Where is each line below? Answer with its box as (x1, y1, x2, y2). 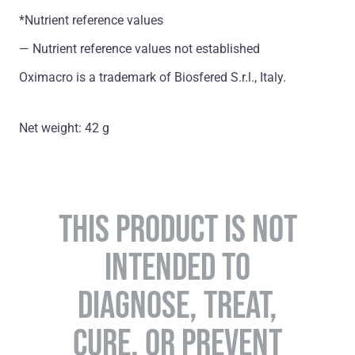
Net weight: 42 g (19, 120, 109, 136)
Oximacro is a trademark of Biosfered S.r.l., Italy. (19, 70, 286, 86)
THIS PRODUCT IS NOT (58, 207, 297, 250)
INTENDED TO (105, 245, 250, 288)
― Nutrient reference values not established (19, 41, 260, 57)
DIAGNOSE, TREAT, (78, 283, 277, 326)
